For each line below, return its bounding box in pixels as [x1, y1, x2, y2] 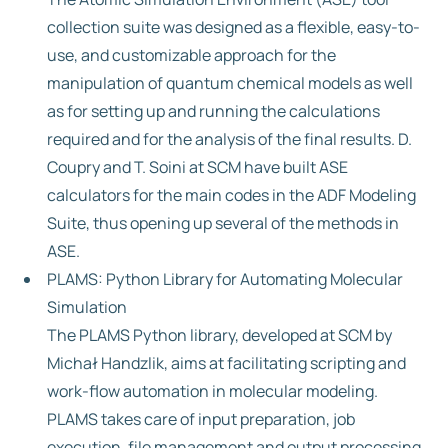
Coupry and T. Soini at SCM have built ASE [47, 156, 348, 178]
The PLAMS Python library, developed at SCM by [47, 324, 392, 346]
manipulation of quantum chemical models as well [47, 72, 413, 94]
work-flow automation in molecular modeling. [47, 380, 378, 402]
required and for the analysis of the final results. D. [47, 128, 412, 150]
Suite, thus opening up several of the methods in [47, 212, 399, 234]
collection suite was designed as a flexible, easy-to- [47, 16, 420, 38]
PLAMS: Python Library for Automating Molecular [47, 268, 403, 290]
